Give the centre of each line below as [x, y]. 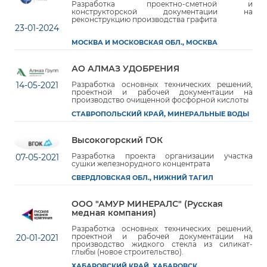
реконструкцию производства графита [144, 19]
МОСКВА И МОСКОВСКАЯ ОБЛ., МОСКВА [145, 43]
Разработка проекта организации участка [162, 156]
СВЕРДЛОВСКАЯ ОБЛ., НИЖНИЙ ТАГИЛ [142, 178]
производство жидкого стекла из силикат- [162, 244]
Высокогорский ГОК [117, 140]
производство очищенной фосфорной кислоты [160, 100]
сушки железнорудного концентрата [141, 164]
